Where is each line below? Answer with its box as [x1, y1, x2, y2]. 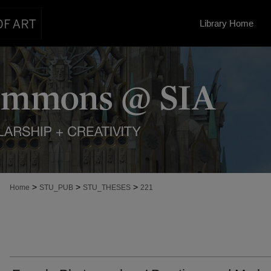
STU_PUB [39, 183, 73, 192]
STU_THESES [83, 183, 131, 192]
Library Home [200, 18, 253, 28]
